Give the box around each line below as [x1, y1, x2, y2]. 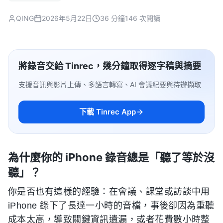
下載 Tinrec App [79, 107, 136, 116]
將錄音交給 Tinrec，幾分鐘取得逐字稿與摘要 [18, 61, 201, 71]
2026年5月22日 [42, 14, 92, 22]
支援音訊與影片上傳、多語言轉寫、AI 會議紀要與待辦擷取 [18, 80, 201, 89]
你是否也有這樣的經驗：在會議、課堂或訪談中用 [8, 187, 210, 197]
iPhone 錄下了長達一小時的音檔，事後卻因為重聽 [8, 201, 215, 211]
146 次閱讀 [125, 14, 160, 22]
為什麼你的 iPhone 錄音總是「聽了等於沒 [8, 151, 215, 164]
